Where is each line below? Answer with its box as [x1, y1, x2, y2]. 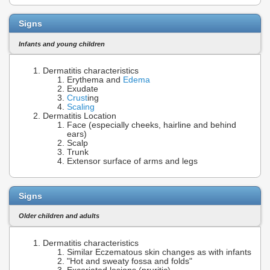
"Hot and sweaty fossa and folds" [67, 256, 192, 266]
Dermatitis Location [43, 111, 116, 121]
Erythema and [67, 75, 123, 85]
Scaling [67, 102, 95, 112]
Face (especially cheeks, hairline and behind [67, 121, 236, 130]
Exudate [67, 84, 98, 94]
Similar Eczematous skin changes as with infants [67, 247, 251, 257]
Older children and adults [19, 212, 99, 220]
